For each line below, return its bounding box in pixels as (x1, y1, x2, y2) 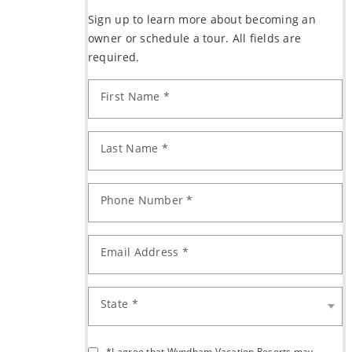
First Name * (100, 89, 170, 104)
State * (100, 296, 138, 311)
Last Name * (100, 141, 168, 156)
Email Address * (100, 244, 189, 259)
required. (87, 49, 140, 64)
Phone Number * (100, 192, 193, 207)
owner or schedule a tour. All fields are (87, 31, 302, 46)
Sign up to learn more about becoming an (87, 12, 316, 27)
